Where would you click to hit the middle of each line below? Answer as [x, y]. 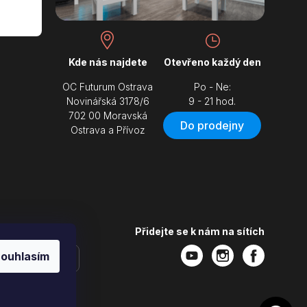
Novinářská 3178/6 [108, 101]
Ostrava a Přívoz [108, 130]
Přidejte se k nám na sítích [200, 231]
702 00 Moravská [108, 115]
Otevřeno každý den [212, 62]
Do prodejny [212, 125]
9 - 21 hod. [212, 101]
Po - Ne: [212, 86]
